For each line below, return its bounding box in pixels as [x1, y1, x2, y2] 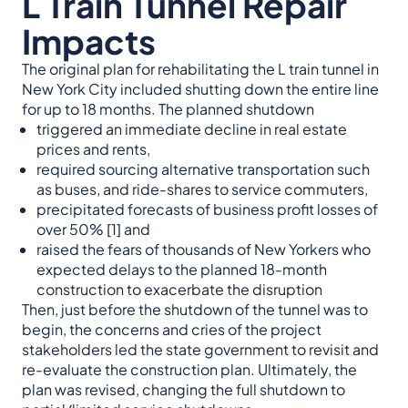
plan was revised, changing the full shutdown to [22, 380, 345, 400]
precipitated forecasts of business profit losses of [36, 199, 378, 219]
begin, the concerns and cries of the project [22, 320, 321, 340]
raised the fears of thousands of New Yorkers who [36, 240, 371, 260]
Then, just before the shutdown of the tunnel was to [22, 300, 368, 320]
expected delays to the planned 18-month [36, 260, 327, 280]
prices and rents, [36, 139, 150, 159]
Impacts [22, 20, 156, 62]
